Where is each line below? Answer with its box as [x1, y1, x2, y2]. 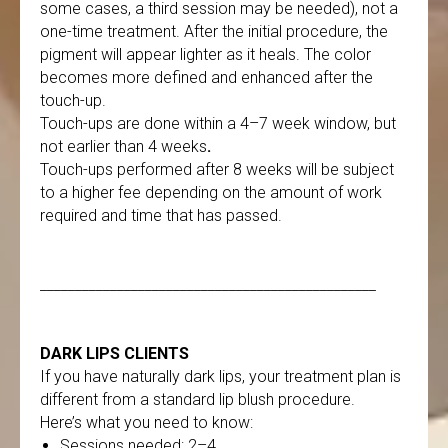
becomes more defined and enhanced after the [40, 68, 373, 87]
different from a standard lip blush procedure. [40, 390, 355, 409]
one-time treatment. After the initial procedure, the [40, 22, 388, 41]
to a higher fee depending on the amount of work [40, 183, 382, 202]
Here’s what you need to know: [40, 413, 253, 432]
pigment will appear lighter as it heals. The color [40, 45, 371, 64]
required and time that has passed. [40, 206, 282, 225]
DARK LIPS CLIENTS [40, 344, 189, 363]
